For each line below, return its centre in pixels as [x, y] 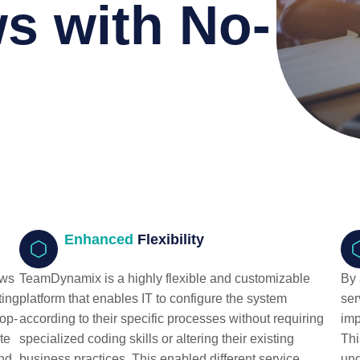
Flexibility [169, 239]
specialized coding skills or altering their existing [157, 339]
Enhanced [99, 239]
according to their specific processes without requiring [172, 319]
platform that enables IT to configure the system [153, 299]
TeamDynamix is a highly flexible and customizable [165, 278]
